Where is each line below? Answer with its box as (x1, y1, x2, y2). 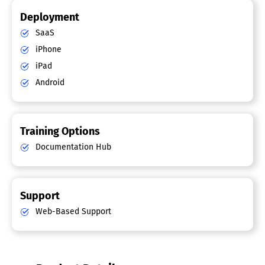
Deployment (20, 11, 79, 24)
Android (33, 77, 64, 88)
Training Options (20, 125, 100, 138)
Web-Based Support (33, 206, 111, 217)
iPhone (33, 44, 62, 55)
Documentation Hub (33, 142, 111, 153)
